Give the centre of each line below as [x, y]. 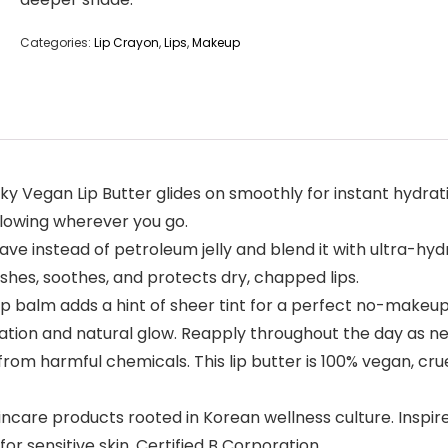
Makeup [216, 42]
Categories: [57, 42]
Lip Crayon [126, 42]
